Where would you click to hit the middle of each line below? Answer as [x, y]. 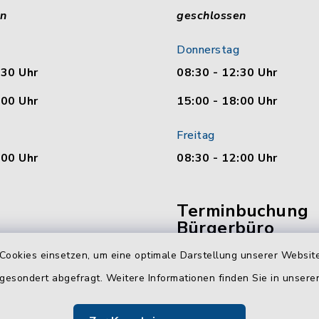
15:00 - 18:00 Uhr [227, 101]
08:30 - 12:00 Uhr [227, 158]
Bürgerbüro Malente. [237, 296]
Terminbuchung [243, 211]
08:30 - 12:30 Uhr [227, 73]
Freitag [196, 135]
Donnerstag [208, 50]
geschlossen [211, 16]
